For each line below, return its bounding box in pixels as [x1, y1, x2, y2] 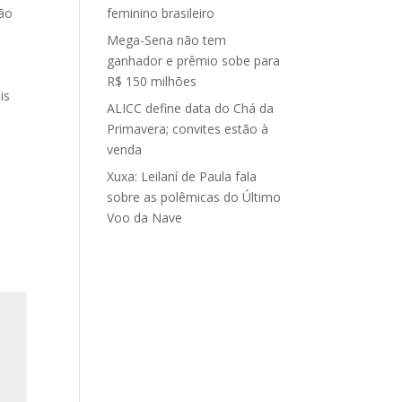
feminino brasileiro [107, 4, 215, 22]
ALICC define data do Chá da [107, 100, 275, 117]
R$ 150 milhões [107, 73, 197, 90]
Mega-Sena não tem [107, 31, 227, 48]
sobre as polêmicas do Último [107, 188, 282, 205]
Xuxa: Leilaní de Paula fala [107, 168, 258, 185]
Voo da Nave [107, 209, 183, 226]
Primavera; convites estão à [107, 120, 269, 137]
